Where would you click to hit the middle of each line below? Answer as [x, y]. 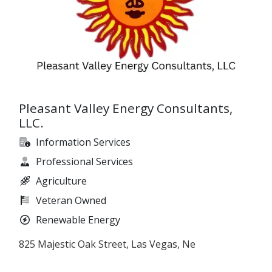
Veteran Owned [71, 201]
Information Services [83, 142]
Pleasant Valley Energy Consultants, [126, 108]
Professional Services [84, 162]
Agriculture [61, 181]
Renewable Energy [78, 220]
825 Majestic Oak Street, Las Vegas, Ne [107, 244]
